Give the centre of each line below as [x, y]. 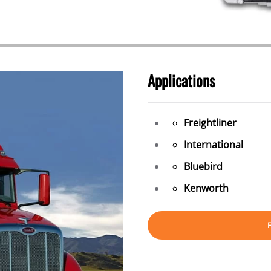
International [214, 144]
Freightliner [210, 122]
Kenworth [206, 188]
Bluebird [203, 166]
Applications [181, 80]
